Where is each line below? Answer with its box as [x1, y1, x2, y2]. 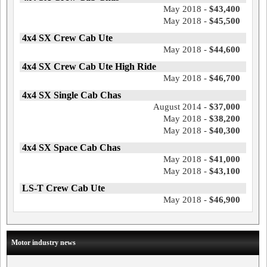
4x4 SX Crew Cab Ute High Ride [22, 61, 156, 72]
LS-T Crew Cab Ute [22, 183, 105, 194]
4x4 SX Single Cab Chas [22, 90, 121, 101]
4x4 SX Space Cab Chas [22, 142, 120, 153]
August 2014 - [153, 102, 209, 112]
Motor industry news [11, 238, 76, 247]
